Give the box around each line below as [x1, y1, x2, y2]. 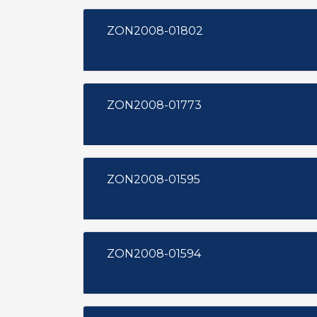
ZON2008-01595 [107, 173, 200, 186]
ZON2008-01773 [107, 98, 202, 112]
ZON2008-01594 [107, 247, 201, 260]
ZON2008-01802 [107, 24, 203, 38]
